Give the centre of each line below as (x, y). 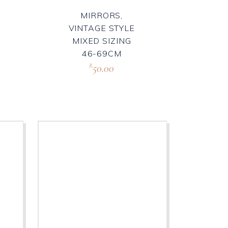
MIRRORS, (102, 15)
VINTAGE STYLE (102, 28)
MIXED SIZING (102, 40)
